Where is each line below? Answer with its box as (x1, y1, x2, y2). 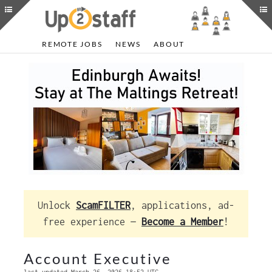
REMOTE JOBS (42, 39, 103, 49)
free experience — (43, 216, 141, 227)
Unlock (38, 200, 76, 211)
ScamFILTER (76, 200, 131, 211)
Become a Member (141, 216, 223, 227)
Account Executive (24, 250, 172, 267)
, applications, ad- (131, 200, 234, 211)
